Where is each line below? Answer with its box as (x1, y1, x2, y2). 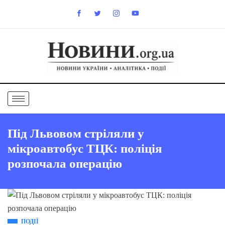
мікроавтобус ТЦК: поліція (8, 141, 162, 155)
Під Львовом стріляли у (8, 126, 144, 140)
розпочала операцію (8, 156, 122, 170)
